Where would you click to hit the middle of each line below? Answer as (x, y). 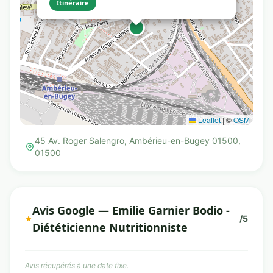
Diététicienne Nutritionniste (110, 227)
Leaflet (208, 120)
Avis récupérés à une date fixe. (77, 265)
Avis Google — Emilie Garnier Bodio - (131, 210)
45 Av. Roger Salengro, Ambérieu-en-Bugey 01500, (138, 140)
